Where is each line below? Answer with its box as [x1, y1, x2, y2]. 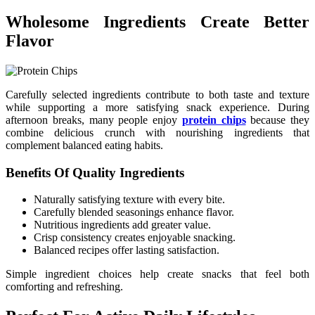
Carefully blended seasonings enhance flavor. [34, 206, 234, 219]
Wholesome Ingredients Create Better [6, 13, 309, 32]
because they [245, 114, 309, 126]
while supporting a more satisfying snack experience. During [6, 101, 309, 113]
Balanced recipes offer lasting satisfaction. [34, 244, 219, 257]
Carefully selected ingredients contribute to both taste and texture [6, 89, 309, 101]
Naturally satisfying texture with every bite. [34, 193, 225, 206]
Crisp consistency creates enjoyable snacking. [34, 231, 236, 244]
